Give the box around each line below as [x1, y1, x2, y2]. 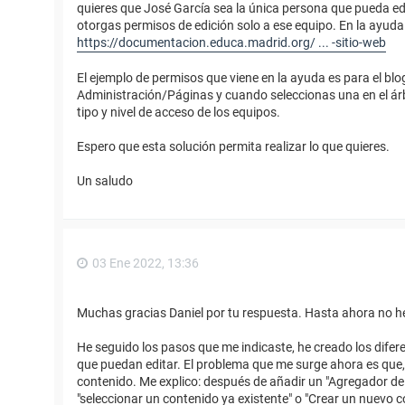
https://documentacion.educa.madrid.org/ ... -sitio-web [77, 34, 386, 50]
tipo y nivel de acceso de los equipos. [77, 104, 280, 119]
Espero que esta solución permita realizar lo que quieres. [77, 138, 390, 154]
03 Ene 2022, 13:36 [92, 255, 199, 270]
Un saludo [77, 173, 133, 188]
